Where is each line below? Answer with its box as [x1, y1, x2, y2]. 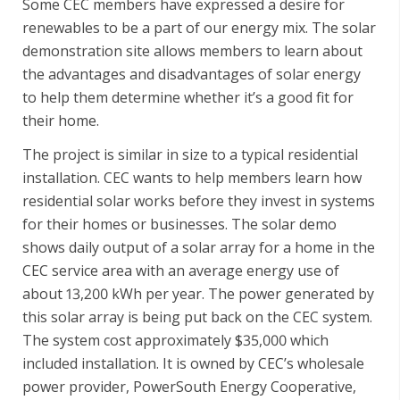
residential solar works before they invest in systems [22, 190, 375, 211]
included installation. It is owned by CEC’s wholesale [22, 353, 364, 373]
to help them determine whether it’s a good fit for [22, 87, 354, 107]
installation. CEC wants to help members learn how [22, 167, 362, 187]
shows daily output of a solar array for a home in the [22, 237, 375, 257]
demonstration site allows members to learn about [22, 40, 362, 61]
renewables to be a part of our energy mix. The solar [22, 17, 376, 37]
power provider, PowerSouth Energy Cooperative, [22, 376, 356, 396]
